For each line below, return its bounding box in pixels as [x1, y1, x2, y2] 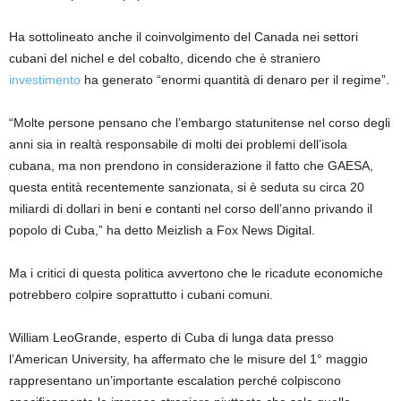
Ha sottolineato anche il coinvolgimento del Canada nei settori [9, 30, 358, 45]
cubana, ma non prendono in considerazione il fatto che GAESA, [9, 158, 373, 174]
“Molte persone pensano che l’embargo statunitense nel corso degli [9, 115, 390, 131]
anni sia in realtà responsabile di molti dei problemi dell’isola [9, 137, 347, 152]
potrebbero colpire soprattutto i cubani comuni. [9, 287, 273, 303]
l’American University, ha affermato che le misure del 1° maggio [9, 352, 368, 367]
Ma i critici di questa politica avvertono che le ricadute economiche [9, 266, 383, 281]
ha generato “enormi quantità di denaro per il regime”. [81, 73, 389, 88]
